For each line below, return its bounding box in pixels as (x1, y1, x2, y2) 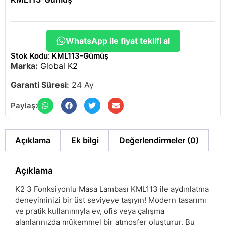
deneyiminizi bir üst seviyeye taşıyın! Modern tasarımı (15, 195, 206, 205)
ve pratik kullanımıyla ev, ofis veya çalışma (15, 206, 164, 216)
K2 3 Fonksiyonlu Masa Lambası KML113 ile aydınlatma (15, 184, 209, 194)
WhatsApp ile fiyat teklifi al (65, 35, 170, 46)
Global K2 (40, 60, 78, 71)
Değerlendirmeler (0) (119, 135, 199, 145)
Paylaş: (11, 101, 37, 111)
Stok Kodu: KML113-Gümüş (11, 50, 108, 61)
